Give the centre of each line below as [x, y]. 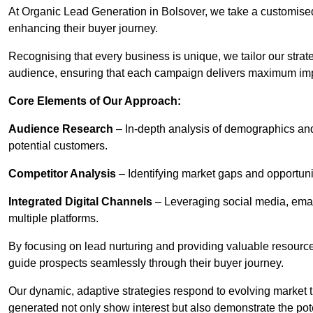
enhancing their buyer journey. [83, 29]
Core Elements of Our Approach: [95, 101]
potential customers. [58, 146]
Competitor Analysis [62, 174]
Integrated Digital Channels [80, 202]
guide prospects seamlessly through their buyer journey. [146, 263]
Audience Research [61, 129]
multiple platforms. [53, 219]
